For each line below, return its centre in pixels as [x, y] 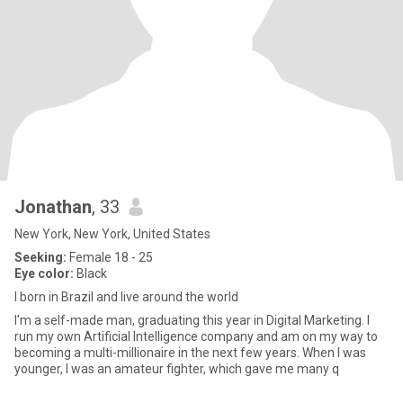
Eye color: [44, 273]
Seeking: [40, 257]
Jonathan [53, 207]
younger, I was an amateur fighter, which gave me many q [177, 369]
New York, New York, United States [112, 234]
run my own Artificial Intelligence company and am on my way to [196, 336]
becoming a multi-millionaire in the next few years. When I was [158, 353]
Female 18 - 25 [110, 257]
